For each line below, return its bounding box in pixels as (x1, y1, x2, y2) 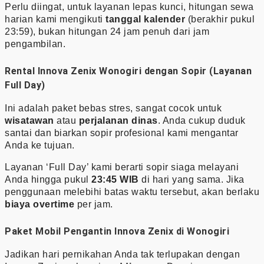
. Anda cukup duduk (157, 115, 246, 126)
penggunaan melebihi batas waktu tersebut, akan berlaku (5, 186, 259, 197)
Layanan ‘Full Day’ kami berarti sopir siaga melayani (5, 161, 239, 172)
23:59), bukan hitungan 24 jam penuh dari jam (5, 26, 209, 37)
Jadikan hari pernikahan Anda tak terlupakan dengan (5, 249, 240, 259)
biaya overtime (5, 199, 74, 209)
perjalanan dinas (78, 115, 158, 126)
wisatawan (5, 115, 54, 126)
